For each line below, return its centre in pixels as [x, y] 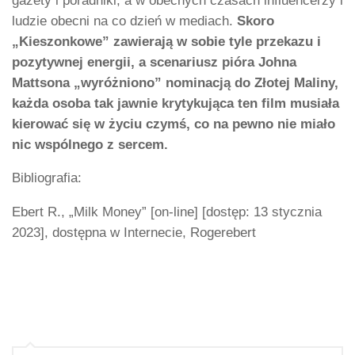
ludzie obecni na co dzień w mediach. [122, 21]
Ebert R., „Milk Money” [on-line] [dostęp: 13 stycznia [167, 212]
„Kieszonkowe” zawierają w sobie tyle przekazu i [166, 41]
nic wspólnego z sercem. [90, 144]
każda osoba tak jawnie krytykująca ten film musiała [176, 103]
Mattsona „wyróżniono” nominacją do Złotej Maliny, [175, 82]
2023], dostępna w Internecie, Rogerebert [134, 233]
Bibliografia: [47, 178]
